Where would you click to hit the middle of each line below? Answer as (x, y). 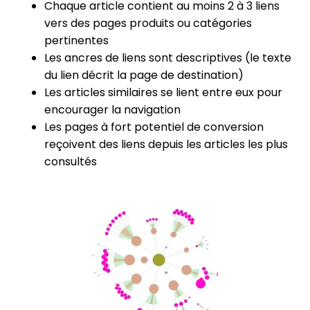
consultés (71, 161)
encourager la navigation (112, 109)
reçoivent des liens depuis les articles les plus (166, 144)
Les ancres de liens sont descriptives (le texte (168, 57)
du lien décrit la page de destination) (144, 75)
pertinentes (76, 40)
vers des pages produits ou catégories (148, 23)
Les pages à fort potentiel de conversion (154, 127)
